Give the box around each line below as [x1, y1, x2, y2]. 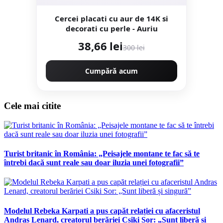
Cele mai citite [4, 101, 61, 111]
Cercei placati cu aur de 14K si [55, 13, 168, 24]
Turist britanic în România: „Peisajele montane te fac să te [4, 149, 200, 158]
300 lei [122, 43, 145, 53]
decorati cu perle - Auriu [65, 23, 158, 34]
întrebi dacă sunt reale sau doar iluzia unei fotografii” [4, 158, 184, 167]
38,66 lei [78, 38, 123, 54]
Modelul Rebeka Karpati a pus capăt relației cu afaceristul [4, 206, 200, 215]
